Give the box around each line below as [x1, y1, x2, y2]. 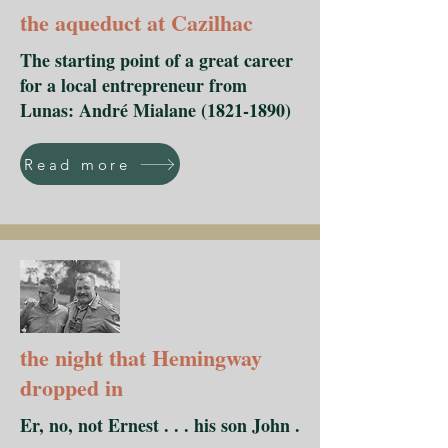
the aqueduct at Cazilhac [20, 6, 253, 39]
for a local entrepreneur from [20, 72, 247, 98]
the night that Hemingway [20, 341, 262, 374]
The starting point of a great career [20, 47, 293, 73]
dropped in [20, 371, 123, 404]
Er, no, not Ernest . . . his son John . [20, 412, 300, 438]
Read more [24, 154, 131, 174]
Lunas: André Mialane [20, 97, 201, 123]
